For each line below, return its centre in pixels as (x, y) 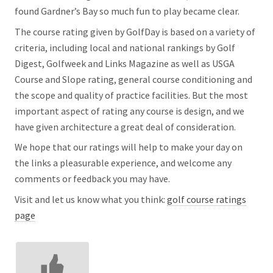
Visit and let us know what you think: (91, 200)
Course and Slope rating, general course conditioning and (133, 79)
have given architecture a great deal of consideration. (125, 126)
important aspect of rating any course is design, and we (129, 111)
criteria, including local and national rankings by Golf (125, 47)
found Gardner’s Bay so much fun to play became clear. (127, 11)
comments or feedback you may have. (92, 179)
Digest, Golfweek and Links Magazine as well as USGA (125, 63)
